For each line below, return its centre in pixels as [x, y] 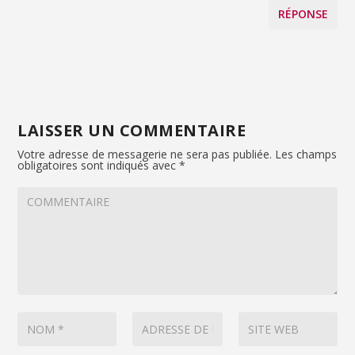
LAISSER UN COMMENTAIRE [132, 131]
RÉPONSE [303, 14]
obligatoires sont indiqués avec [99, 166]
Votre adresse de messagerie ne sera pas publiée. [145, 155]
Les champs [305, 155]
